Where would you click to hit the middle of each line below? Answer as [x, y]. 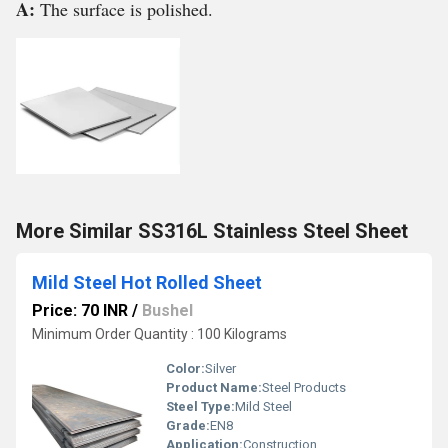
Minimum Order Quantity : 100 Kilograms [159, 334]
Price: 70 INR [80, 310]
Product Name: [214, 387]
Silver [220, 368]
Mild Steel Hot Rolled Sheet [147, 282]
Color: [185, 368]
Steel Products [304, 387]
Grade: [188, 425]
